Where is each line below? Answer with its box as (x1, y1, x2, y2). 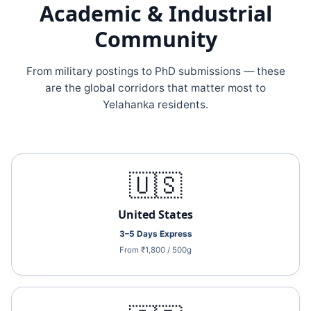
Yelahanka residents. (103, 98, 208, 111)
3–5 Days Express (119, 229, 192, 239)
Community (94, 25, 217, 53)
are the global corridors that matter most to (45, 81, 266, 94)
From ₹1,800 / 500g (119, 245, 192, 255)
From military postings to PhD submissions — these (26, 65, 285, 78)
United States (118, 207, 193, 222)
